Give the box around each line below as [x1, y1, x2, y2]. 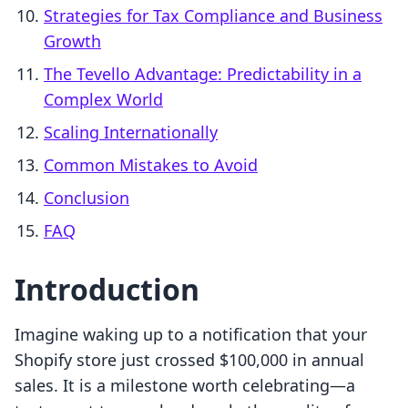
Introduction [15, 270, 199, 310]
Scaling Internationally [44, 121, 218, 144]
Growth [44, 30, 101, 53]
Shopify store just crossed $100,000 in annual [15, 349, 364, 372]
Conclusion [44, 187, 129, 209]
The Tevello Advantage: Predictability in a [44, 63, 362, 86]
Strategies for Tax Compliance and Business [44, 5, 382, 27]
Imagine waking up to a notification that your [15, 323, 367, 346]
